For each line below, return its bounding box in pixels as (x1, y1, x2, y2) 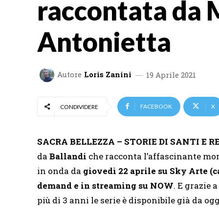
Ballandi (49, 150, 87, 162)
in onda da (37, 165, 81, 176)
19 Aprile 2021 (146, 69, 196, 80)
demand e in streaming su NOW (37, 179, 174, 191)
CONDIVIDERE (60, 103, 98, 110)
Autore (57, 69, 82, 80)
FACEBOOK (140, 102, 172, 110)
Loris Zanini (84, 69, 131, 80)
